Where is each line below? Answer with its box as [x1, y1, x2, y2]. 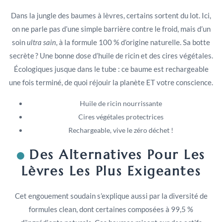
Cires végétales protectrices [78, 112, 164, 121]
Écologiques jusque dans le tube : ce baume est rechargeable [13, 64, 209, 74]
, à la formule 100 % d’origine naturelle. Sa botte [56, 38, 210, 47]
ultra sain [27, 38, 56, 47]
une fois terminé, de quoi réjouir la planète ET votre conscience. [9, 78, 213, 87]
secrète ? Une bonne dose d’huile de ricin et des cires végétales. [9, 51, 213, 60]
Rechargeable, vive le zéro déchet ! [68, 125, 173, 134]
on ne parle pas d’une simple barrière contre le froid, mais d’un [11, 24, 211, 34]
